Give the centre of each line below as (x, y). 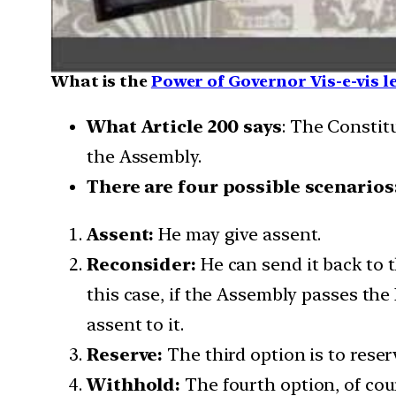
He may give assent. (240, 234)
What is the (101, 80)
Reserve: (127, 354)
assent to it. (135, 324)
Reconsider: (144, 264)
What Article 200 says (184, 126)
